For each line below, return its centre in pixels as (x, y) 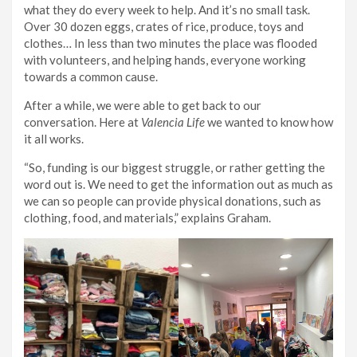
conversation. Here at (82, 122)
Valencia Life (173, 122)
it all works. (54, 138)
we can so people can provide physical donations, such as (173, 200)
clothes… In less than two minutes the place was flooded (171, 43)
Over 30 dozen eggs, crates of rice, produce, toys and (164, 26)
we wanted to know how (269, 122)
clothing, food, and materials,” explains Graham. (150, 217)
